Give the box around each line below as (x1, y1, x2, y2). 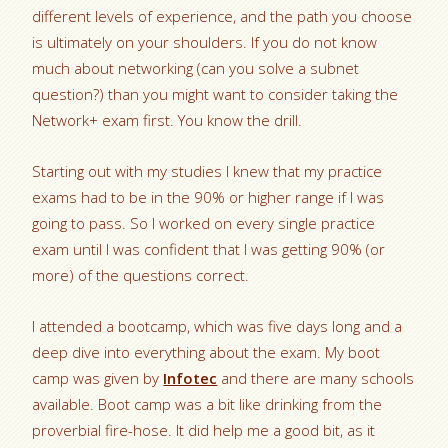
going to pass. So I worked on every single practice (32, 213, 376, 234)
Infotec (163, 368, 218, 389)
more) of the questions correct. (32, 265, 250, 286)
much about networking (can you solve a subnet (32, 58, 360, 79)
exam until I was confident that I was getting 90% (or (32, 239, 386, 260)
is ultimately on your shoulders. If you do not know (32, 32, 378, 53)
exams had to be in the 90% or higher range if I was (32, 187, 385, 208)
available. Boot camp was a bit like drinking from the (32, 394, 383, 415)
